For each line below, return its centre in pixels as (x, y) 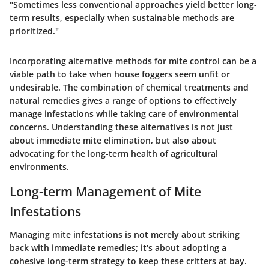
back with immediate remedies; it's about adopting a (118, 247)
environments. (39, 167)
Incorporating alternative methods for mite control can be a (133, 61)
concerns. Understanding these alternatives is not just (121, 127)
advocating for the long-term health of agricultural (114, 154)
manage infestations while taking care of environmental (124, 114)
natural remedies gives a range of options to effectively (123, 101)
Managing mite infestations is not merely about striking (125, 234)
